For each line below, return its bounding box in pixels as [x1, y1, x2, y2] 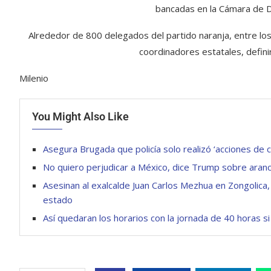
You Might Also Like [32, 110, 129, 123]
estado [43, 194, 73, 206]
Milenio [19, 72, 48, 84]
